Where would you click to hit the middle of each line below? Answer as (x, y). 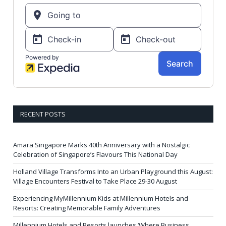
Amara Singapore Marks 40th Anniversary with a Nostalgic (101, 145)
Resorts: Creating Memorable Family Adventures (87, 208)
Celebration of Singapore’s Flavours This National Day (95, 154)
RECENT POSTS (43, 114)
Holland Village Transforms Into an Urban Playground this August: (113, 171)
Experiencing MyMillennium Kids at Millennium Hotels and (101, 198)
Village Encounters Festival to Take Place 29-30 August (95, 181)
